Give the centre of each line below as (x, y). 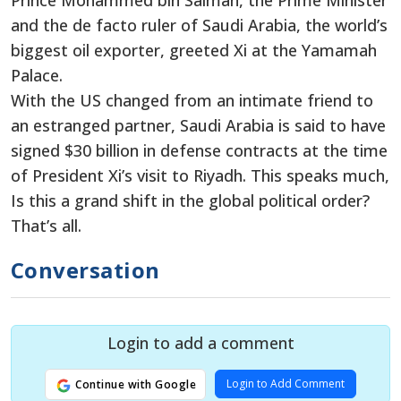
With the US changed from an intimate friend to (192, 101)
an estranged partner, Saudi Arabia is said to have (198, 126)
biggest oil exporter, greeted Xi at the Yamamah (194, 51)
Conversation (85, 270)
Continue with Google (134, 385)
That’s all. (46, 226)
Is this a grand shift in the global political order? (190, 201)
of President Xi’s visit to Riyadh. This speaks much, (200, 176)
